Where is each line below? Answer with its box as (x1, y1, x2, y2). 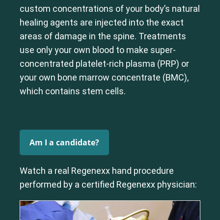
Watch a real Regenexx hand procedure (20, 165, 174, 176)
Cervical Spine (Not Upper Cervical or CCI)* (62, 16, 194, 25)
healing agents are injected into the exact (20, 17, 184, 27)
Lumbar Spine (151, 27, 195, 35)
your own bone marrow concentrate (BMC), (20, 72, 189, 82)
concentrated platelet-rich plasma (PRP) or (20, 58, 189, 69)
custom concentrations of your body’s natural (20, 3, 200, 14)
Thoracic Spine (44, 37, 92, 45)
